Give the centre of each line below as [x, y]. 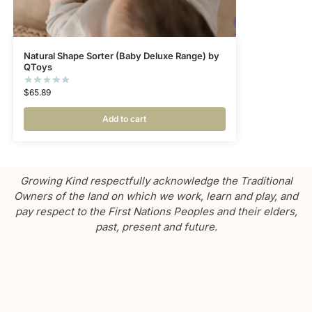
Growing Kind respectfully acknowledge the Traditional [156, 180]
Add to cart [125, 118]
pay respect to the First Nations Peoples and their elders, [156, 211]
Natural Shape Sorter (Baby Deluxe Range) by [121, 55]
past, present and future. [156, 226]
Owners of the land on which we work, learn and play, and [156, 196]
